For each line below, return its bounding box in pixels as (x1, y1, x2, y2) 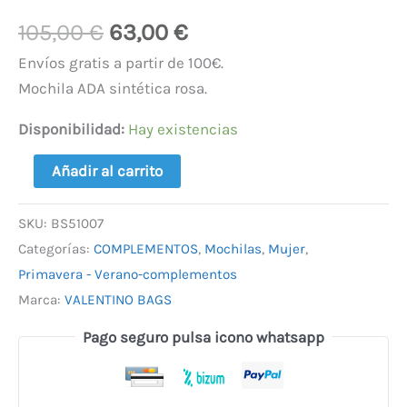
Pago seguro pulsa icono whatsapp (83, 327, 324, 346)
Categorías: (18, 241, 94, 258)
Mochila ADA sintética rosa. (18, 79, 207, 98)
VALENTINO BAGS (65, 292, 172, 309)
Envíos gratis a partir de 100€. (18, 54, 223, 73)
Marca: (18, 292, 65, 309)
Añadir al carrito (52, 161, 163, 180)
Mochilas (204, 241, 262, 258)
